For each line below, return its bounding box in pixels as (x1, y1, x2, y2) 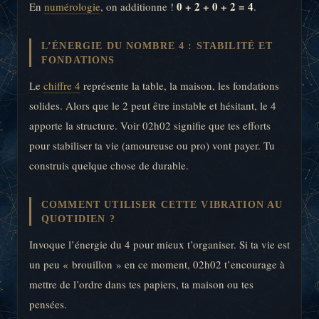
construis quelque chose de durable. (29, 157, 189, 172)
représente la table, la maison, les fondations (80, 78, 279, 93)
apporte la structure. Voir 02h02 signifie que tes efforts (29, 117, 271, 132)
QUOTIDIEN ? (41, 213, 115, 225)
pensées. (29, 296, 67, 311)
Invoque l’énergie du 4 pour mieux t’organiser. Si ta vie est (29, 236, 290, 251)
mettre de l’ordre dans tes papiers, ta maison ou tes (29, 276, 253, 291)
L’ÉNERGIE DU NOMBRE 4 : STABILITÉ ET (41, 40, 273, 52)
